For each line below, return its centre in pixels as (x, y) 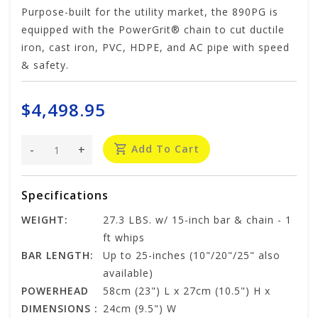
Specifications (65, 196)
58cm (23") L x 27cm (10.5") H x (187, 291)
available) (128, 273)
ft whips (124, 238)
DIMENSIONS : (60, 309)
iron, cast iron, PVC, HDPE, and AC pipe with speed (155, 48)
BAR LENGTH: (57, 256)
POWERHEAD (55, 291)
